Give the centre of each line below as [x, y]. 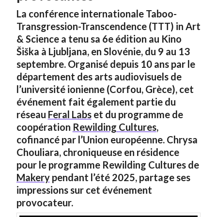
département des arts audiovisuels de [99, 77]
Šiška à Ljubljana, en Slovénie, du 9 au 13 [103, 51]
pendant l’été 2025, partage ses [120, 177]
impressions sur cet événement [84, 190]
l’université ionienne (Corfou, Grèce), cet [105, 89]
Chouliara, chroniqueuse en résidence [98, 152]
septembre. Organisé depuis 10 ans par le [106, 64]
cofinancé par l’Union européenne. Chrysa [107, 139]
